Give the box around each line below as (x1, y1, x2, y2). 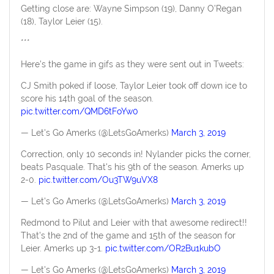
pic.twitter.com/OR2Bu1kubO (105, 243, 221, 253)
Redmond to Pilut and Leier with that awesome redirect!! (20, 217, 247, 228)
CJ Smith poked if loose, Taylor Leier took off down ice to (20, 80, 247, 91)
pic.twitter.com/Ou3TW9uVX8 (38, 174, 158, 185)
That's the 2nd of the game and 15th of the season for (20, 230, 235, 240)
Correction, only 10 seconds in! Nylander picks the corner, (20, 149, 251, 159)
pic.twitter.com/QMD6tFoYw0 (20, 106, 138, 116)
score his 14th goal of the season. (20, 93, 154, 103)
